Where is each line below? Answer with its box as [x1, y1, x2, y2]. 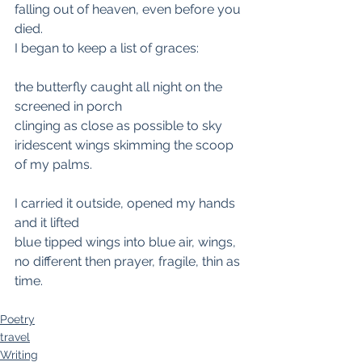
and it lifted [15, 215, 79, 230]
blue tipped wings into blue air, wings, [15, 234, 236, 250]
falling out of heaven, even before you [15, 2, 244, 17]
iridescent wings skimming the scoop [15, 137, 237, 153]
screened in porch [15, 99, 122, 114]
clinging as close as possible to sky [15, 118, 222, 133]
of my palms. [15, 157, 92, 172]
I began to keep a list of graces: [15, 40, 199, 56]
